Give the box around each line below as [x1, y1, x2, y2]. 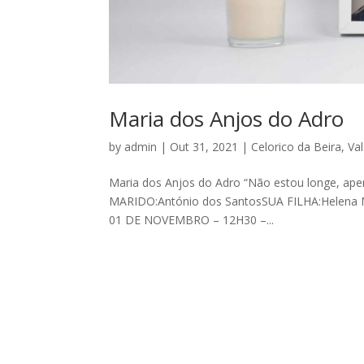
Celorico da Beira [251, 139, 342, 155]
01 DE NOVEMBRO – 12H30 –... [109, 212, 275, 228]
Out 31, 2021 [170, 139, 239, 155]
